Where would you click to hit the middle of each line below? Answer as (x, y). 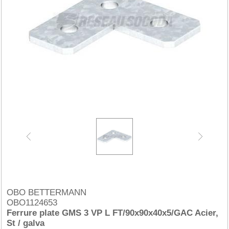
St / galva (26, 223)
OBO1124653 (32, 203)
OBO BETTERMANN (47, 192)
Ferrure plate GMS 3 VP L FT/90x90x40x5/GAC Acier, (112, 213)
